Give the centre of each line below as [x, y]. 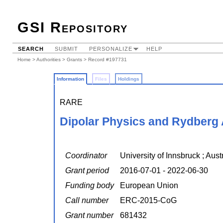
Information [70, 79]
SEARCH [31, 49]
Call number [87, 201]
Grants [74, 59]
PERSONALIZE [111, 49]
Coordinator [86, 156]
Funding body [90, 186]
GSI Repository [73, 27]
